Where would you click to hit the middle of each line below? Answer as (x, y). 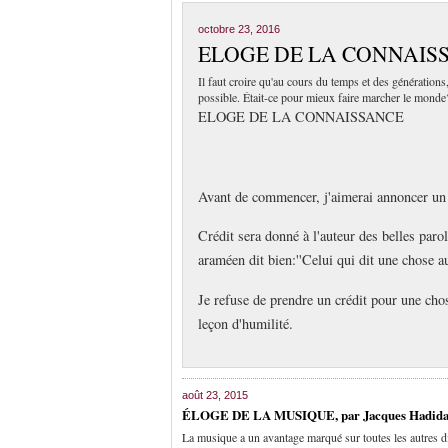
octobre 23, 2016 (239, 29)
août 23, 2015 (215, 395)
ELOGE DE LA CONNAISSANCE (301, 116)
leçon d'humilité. (245, 324)
